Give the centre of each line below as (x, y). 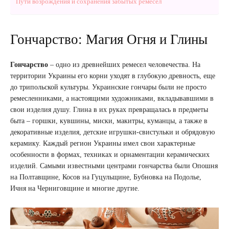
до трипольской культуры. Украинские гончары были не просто (108, 87)
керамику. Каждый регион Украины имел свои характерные (103, 143)
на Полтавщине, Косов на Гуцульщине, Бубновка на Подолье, (106, 177)
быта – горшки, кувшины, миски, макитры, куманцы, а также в (109, 121)
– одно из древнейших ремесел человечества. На (124, 65)
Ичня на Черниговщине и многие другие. (75, 188)
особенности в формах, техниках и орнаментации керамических (110, 155)
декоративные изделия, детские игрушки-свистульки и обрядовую (112, 132)
